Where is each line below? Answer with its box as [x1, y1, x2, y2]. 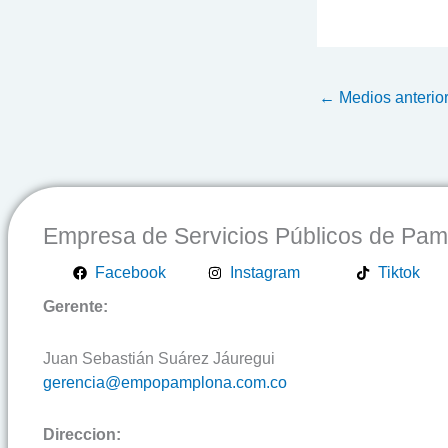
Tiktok [378, 264, 421, 282]
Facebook [95, 264, 167, 282]
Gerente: [43, 298, 108, 316]
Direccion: [43, 426, 121, 444]
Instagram [230, 264, 301, 282]
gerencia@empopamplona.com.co [43, 374, 287, 392]
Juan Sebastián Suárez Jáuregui [43, 350, 275, 368]
